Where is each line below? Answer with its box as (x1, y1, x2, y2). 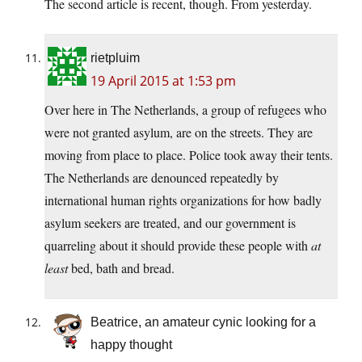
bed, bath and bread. (68, 259, 175, 277)
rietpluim (90, 51, 140, 65)
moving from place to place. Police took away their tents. (44, 146, 333, 164)
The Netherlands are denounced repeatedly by (44, 169, 279, 187)
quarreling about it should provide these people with (44, 237, 311, 255)
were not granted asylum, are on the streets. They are (44, 124, 313, 141)
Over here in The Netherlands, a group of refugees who (44, 101, 326, 119)
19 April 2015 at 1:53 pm (90, 72, 236, 90)
